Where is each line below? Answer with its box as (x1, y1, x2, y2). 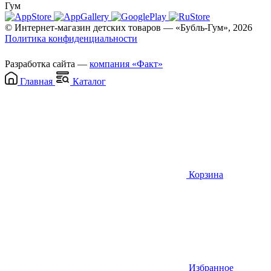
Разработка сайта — (5, 59, 90, 70)
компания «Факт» (90, 59, 163, 70)
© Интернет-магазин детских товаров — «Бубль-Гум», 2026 (5, 22, 252, 33)
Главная (18, 76, 55, 87)
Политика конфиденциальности (5, 33, 137, 44)
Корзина (186, 169, 223, 180)
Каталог (70, 76, 106, 87)
